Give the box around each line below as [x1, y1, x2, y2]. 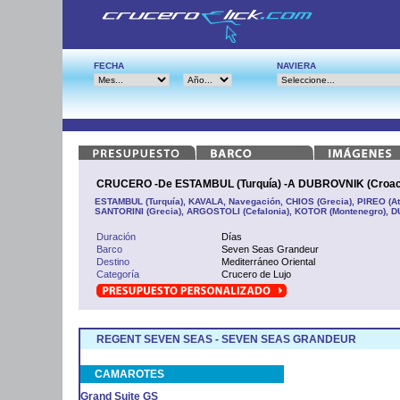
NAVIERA [277, 61, 316, 71]
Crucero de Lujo [221, 268, 291, 279]
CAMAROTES [95, 367, 164, 380]
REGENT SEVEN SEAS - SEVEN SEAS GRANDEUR [96, 332, 356, 346]
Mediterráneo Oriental [221, 255, 315, 267]
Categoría [96, 268, 139, 279]
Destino [96, 255, 129, 267]
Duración [96, 230, 136, 242]
